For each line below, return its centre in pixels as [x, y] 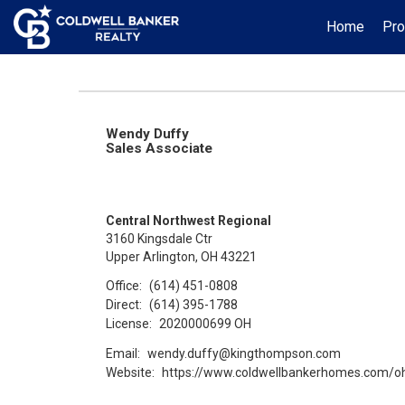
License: [129, 323]
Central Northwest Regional [188, 221]
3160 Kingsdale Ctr [159, 239]
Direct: [124, 304]
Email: [123, 353]
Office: [124, 285]
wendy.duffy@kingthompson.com [245, 353]
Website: [130, 372]
